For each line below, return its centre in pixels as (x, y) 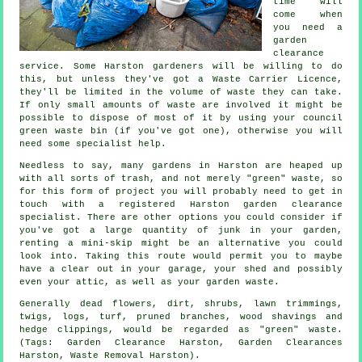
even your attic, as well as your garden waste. (150, 282)
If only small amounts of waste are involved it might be (181, 105)
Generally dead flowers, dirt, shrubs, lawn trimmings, (181, 304)
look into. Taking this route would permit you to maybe (181, 257)
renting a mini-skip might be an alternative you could (181, 244)
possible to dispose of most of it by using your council (181, 118)
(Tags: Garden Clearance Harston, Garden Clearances (181, 343)
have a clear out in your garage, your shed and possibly (181, 269)
